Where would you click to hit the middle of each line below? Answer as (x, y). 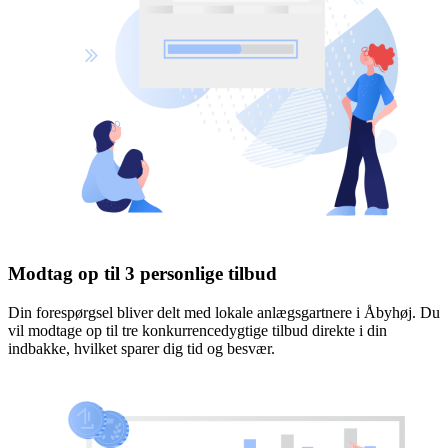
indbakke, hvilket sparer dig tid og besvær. (141, 348)
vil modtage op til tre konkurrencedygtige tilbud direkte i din (197, 330)
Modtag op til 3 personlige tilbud (142, 273)
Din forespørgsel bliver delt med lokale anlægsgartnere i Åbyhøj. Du (224, 312)
